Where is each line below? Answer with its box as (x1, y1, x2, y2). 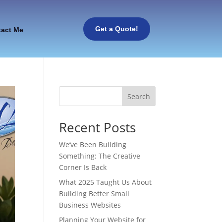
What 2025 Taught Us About (59, 177, 152, 187)
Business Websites (59, 200, 121, 210)
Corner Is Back (59, 163, 107, 172)
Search (127, 91, 150, 101)
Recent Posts (59, 118, 136, 136)
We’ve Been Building (59, 140, 127, 149)
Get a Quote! (95, 25, 138, 33)
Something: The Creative (59, 151, 141, 161)
